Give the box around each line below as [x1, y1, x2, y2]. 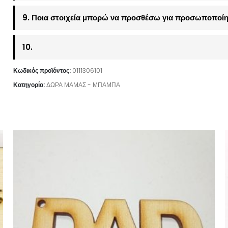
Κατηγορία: [13, 80, 46, 89]
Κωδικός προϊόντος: [13, 66, 72, 75]
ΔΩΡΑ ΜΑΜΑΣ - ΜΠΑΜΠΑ [46, 80, 120, 89]
